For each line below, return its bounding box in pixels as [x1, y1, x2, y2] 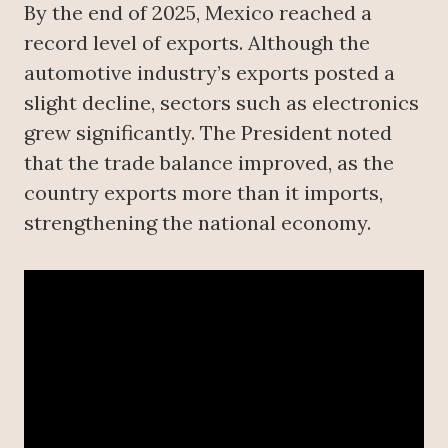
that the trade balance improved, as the [24, 150, 394, 176]
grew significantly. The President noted [24, 120, 392, 146]
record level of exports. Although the [24, 30, 370, 56]
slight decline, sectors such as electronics [24, 90, 419, 116]
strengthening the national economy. [24, 210, 371, 236]
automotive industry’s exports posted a [24, 60, 395, 86]
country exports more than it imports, [24, 180, 383, 206]
